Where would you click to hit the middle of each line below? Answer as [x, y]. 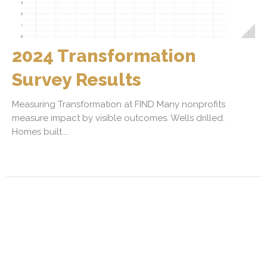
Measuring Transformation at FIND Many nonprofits [119, 104]
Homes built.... [41, 131]
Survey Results [77, 79]
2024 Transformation [104, 55]
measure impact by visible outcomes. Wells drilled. [118, 118]
